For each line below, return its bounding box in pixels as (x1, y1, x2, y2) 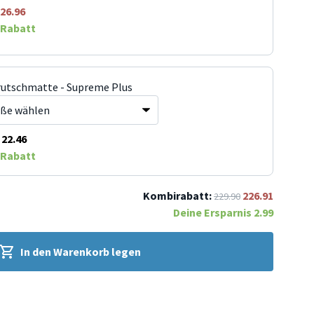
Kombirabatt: (143, 189, 212, 203)
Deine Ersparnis (173, 205, 254, 219)
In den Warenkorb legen (20, 245, 141, 259)
